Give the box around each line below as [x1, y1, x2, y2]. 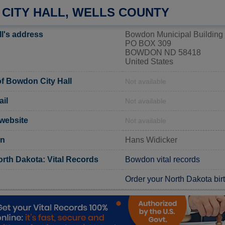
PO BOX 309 [125, 39, 171, 48]
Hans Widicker [125, 135, 177, 144]
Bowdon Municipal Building [125, 30, 223, 39]
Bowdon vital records [125, 155, 200, 164]
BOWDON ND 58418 [125, 48, 201, 57]
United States [125, 57, 173, 66]
